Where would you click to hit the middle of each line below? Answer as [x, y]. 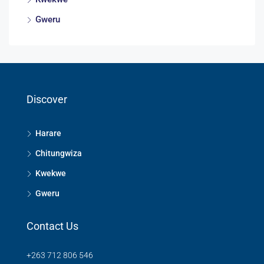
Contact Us [52, 226]
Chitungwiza [59, 153]
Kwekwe [51, 173]
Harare [48, 133]
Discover [47, 99]
